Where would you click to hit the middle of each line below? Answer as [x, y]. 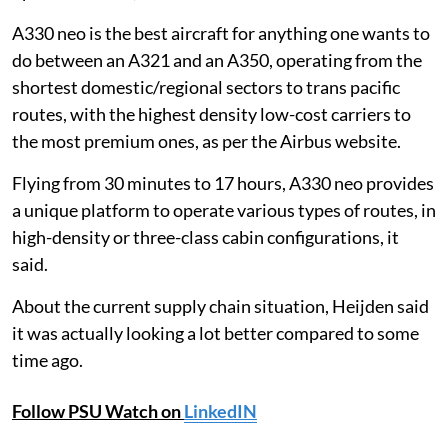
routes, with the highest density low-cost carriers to [211, 113]
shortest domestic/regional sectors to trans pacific [206, 86]
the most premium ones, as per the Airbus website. [206, 140]
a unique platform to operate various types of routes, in [224, 209]
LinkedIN [220, 410]
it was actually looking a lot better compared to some [215, 332]
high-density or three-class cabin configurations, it [205, 236]
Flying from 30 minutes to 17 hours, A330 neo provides [223, 182]
